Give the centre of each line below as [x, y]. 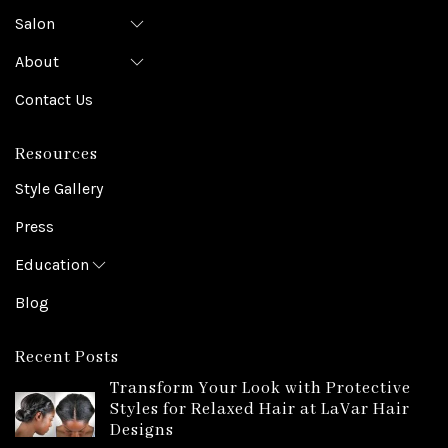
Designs [142, 431]
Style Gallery [59, 189]
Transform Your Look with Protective [260, 389]
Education [52, 265]
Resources [56, 155]
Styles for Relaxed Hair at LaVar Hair [260, 410]
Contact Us [54, 100]
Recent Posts [67, 358]
